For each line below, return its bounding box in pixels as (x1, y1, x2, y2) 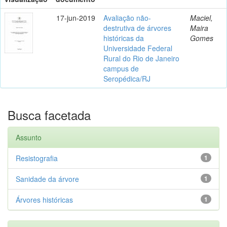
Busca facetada (8, 105, 91, 124)
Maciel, (190, 12, 213, 23)
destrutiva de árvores (103, 22, 171, 33)
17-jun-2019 (56, 12, 95, 23)
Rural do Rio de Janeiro (103, 53, 179, 63)
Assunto (16, 132, 42, 142)
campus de (103, 63, 139, 73)
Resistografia (16, 153, 58, 163)
